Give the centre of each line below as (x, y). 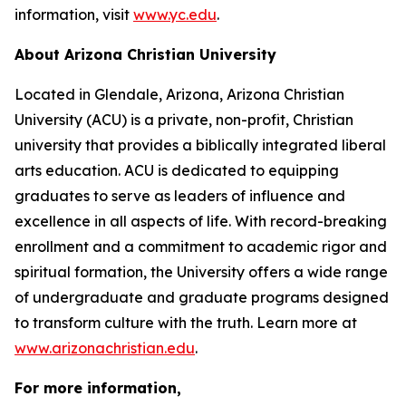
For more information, (98, 388)
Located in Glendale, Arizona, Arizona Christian (179, 95)
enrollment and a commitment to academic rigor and (201, 247)
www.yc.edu (175, 15)
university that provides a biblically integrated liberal (200, 145)
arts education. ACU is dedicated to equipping (177, 171)
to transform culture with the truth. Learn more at (186, 323)
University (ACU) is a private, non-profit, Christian (184, 120)
